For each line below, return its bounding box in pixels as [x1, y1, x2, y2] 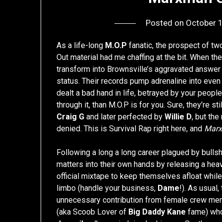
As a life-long [56, 41, 106, 51]
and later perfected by [84, 112, 165, 122]
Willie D [165, 112, 192, 122]
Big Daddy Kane [128, 207, 186, 217]
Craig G [56, 112, 85, 122]
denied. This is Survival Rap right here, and [56, 124, 205, 134]
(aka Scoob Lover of [56, 207, 129, 217]
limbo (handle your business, [56, 183, 158, 193]
